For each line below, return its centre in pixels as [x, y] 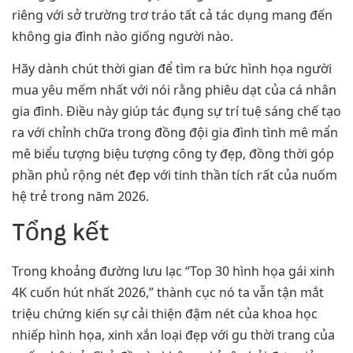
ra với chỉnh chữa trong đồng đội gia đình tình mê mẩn [175, 132]
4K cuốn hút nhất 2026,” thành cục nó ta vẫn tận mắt [168, 293]
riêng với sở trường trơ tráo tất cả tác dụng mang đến [172, 15]
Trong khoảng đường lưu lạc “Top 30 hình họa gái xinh [173, 271]
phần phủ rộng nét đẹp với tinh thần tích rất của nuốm [175, 175]
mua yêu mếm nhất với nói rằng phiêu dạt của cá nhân [174, 89]
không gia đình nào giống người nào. [123, 36]
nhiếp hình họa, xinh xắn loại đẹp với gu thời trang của [173, 335]
